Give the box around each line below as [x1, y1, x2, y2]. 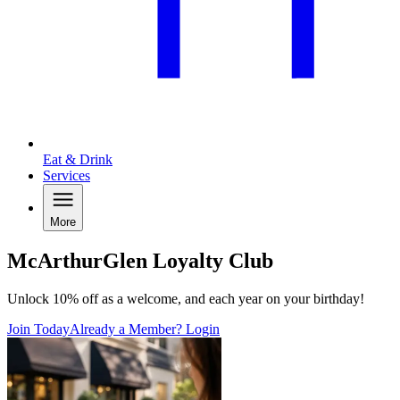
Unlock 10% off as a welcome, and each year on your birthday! [7, 291, 364, 307]
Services [43, 168, 90, 184]
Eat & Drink [43, 152, 112, 168]
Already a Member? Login [70, 321, 220, 337]
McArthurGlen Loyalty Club [7, 249, 273, 273]
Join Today [7, 321, 70, 337]
